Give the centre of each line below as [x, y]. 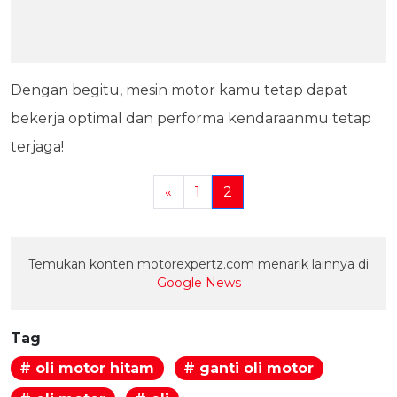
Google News [198, 283]
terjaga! [37, 147]
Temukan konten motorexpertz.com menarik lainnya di [198, 265]
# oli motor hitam [87, 368]
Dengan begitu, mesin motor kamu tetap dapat [179, 90]
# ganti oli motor [249, 368]
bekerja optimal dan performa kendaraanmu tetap [191, 119]
